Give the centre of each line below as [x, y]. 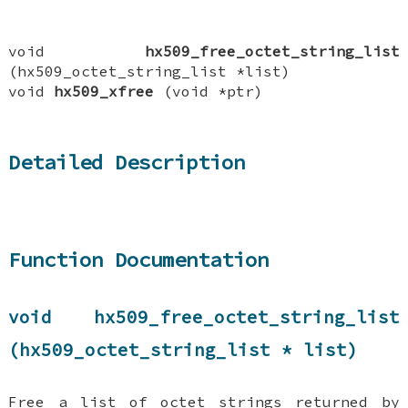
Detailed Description [127, 163]
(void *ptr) [209, 91]
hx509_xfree [104, 91]
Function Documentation [139, 259]
